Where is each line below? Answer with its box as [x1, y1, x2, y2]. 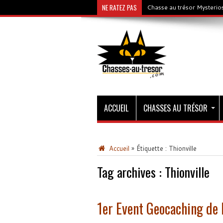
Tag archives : [97, 162, 165, 182]
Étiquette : [136, 144, 169, 153]
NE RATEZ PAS [102, 2, 137, 12]
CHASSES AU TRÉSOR [143, 102, 208, 114]
